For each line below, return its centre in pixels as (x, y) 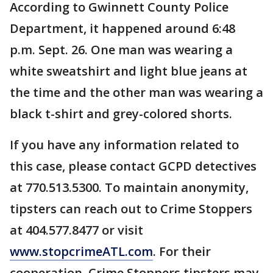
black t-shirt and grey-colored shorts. (122, 114)
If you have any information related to (124, 145)
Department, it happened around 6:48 (122, 29)
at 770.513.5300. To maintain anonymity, (129, 188)
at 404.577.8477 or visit (76, 230)
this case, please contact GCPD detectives (133, 166)
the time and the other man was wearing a (136, 93)
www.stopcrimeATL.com (81, 252)
